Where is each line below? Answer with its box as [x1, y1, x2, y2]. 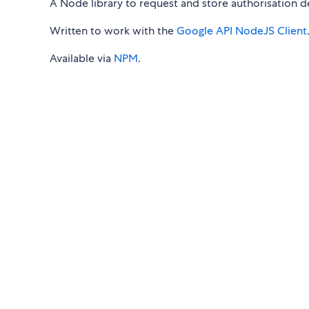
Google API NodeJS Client [177, 23, 307, 39]
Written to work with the [50, 23, 177, 39]
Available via [50, 51, 114, 66]
